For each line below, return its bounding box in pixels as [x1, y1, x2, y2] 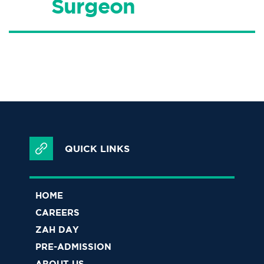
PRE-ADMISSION [35, 242, 111, 252]
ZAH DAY [35, 225, 79, 235]
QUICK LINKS [65, 143, 130, 154]
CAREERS [35, 207, 80, 218]
